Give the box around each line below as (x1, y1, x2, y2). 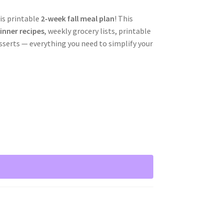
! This (114, 13, 133, 23)
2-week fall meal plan (40, 13, 114, 23)
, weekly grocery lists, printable (44, 25, 151, 36)
